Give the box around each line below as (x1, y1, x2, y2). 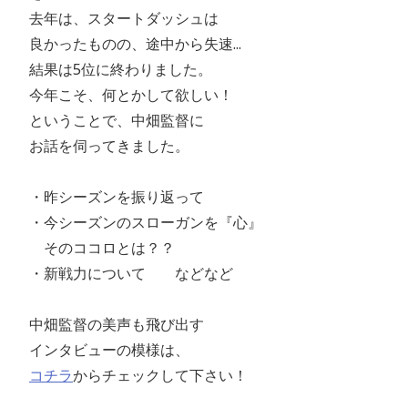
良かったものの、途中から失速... (15, 34, 241, 54)
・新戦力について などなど (15, 263, 233, 283)
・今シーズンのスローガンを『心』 (15, 212, 262, 232)
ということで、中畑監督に (15, 110, 204, 130)
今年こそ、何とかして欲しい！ (15, 85, 233, 105)
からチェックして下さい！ (73, 365, 248, 385)
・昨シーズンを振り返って (15, 187, 204, 207)
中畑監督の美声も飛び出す (15, 314, 204, 334)
